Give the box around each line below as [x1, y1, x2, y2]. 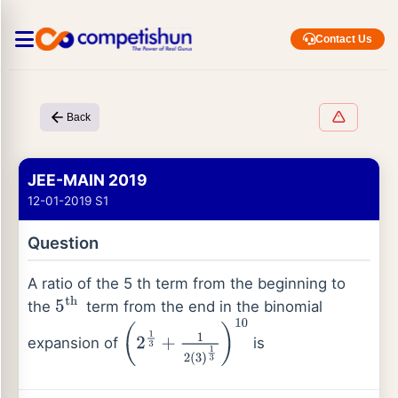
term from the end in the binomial [81, 298, 322, 315]
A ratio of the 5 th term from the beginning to [28, 275, 346, 292]
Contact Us [315, 33, 372, 45]
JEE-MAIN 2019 [28, 171, 147, 189]
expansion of [28, 334, 123, 353]
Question [28, 233, 99, 252]
